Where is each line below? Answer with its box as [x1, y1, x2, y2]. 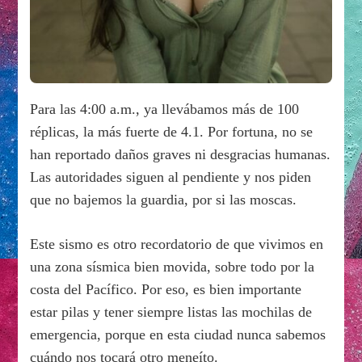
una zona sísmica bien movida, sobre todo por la [30, 258, 315, 275]
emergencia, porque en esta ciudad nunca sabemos [30, 326, 326, 343]
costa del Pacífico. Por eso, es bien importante [30, 280, 302, 297]
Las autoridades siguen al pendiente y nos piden [30, 168, 312, 185]
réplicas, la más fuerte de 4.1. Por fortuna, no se [30, 123, 314, 140]
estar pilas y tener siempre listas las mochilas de [30, 303, 313, 320]
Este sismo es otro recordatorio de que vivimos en [30, 235, 324, 252]
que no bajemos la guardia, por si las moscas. [30, 191, 297, 208]
